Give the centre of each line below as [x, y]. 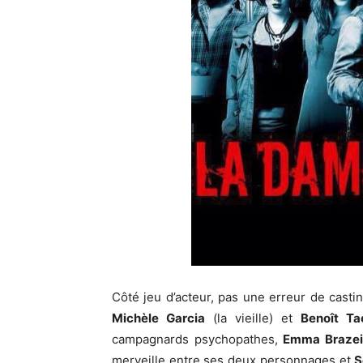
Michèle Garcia [159, 318]
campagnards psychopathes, [198, 339]
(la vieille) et [253, 318]
